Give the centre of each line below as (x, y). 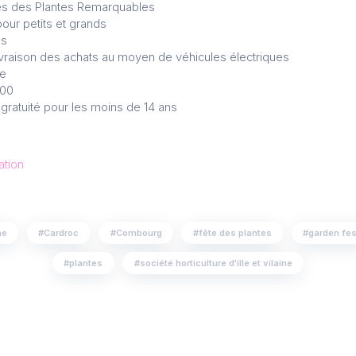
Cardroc (62, 232)
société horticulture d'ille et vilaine (216, 263)
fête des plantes (235, 232)
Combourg (139, 232)
